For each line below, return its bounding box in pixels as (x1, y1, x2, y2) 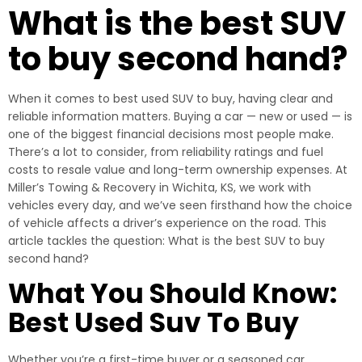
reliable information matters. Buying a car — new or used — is (8, 108, 352, 124)
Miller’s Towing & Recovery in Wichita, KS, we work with (8, 179, 311, 196)
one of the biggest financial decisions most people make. (8, 126, 334, 142)
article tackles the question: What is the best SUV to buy (8, 233, 325, 249)
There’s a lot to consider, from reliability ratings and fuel (8, 144, 323, 160)
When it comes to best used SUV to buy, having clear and (8, 90, 333, 107)
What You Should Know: (8, 275, 337, 313)
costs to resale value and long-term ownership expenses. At (8, 162, 347, 178)
